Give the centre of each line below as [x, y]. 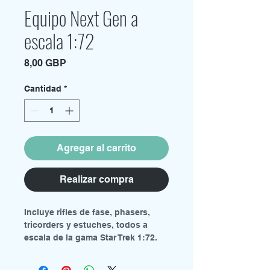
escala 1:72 [59, 41]
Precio [80, 62]
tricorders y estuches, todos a [86, 225]
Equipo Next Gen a [81, 18]
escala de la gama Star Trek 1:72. [91, 237]
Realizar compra [96, 179]
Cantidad [43, 89]
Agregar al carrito [96, 148]
